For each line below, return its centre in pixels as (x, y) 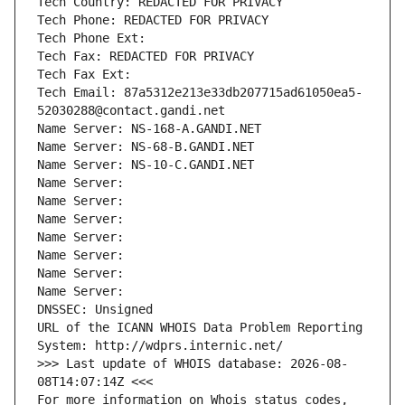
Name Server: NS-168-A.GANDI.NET (149, 129)
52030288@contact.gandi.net (131, 111)
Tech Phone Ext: (91, 38)
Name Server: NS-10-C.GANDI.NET (146, 165)
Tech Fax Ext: (84, 75)
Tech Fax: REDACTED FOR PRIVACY (146, 57)
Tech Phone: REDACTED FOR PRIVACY (153, 20)
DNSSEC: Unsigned (95, 310)
